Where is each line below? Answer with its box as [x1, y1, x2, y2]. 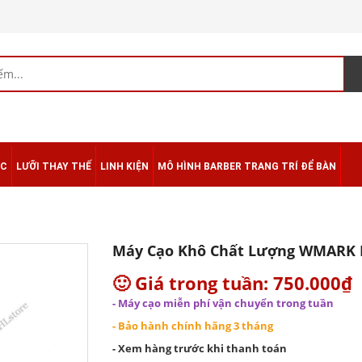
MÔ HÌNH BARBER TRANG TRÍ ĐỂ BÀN [158, 161, 336, 172]
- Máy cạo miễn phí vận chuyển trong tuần [112, 296, 334, 310]
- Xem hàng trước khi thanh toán [112, 341, 287, 356]
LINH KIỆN [100, 161, 149, 172]
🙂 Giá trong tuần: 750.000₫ [112, 271, 352, 295]
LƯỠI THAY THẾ [16, 161, 91, 172]
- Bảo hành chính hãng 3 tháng [112, 318, 273, 333]
